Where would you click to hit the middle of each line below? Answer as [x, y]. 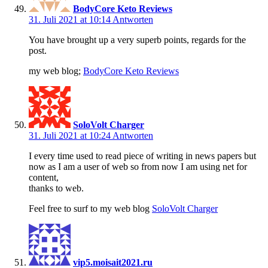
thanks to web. [56, 188]
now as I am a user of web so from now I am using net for [138, 167]
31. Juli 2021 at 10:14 [71, 20]
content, [44, 178]
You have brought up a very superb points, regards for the [137, 40]
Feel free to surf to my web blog [90, 209]
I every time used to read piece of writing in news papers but [142, 156]
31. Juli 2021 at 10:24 [71, 136]
